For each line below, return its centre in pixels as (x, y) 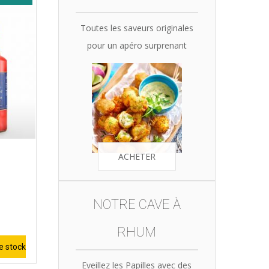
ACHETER (137, 156)
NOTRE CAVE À (137, 204)
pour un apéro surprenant (137, 45)
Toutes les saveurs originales (137, 28)
